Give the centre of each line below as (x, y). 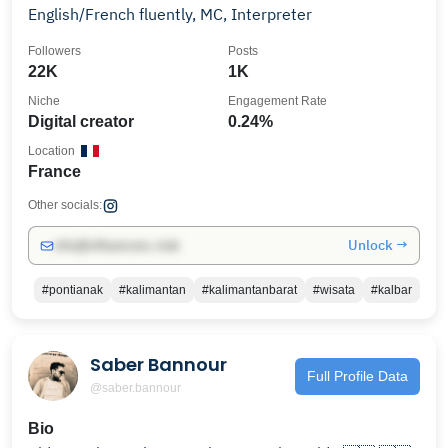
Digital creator (81, 121)
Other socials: (65, 205)
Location (51, 151)
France (54, 171)
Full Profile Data (357, 375)
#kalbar (391, 290)
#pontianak (72, 290)
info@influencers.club (116, 245)
